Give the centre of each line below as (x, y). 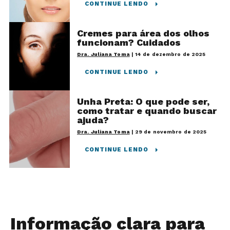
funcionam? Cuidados (129, 42)
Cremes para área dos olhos (143, 33)
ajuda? (93, 120)
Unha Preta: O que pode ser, (143, 101)
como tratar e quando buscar (147, 110)
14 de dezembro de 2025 (170, 54)
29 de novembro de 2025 (171, 131)
